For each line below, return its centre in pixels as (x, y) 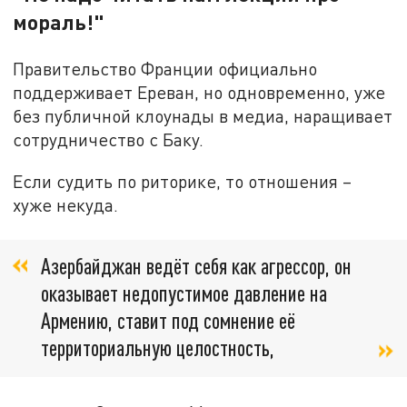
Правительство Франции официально (165, 69)
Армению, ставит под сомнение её (168, 321)
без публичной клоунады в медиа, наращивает (203, 116)
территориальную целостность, (160, 348)
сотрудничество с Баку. (111, 140)
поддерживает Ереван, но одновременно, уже (199, 93)
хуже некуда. (66, 204)
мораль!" (59, 21)
